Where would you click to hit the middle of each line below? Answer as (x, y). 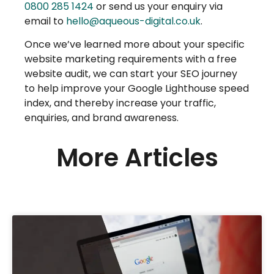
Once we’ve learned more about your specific (135, 44)
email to (45, 21)
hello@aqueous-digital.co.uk (133, 21)
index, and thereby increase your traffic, (120, 103)
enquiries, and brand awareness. (102, 117)
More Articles (137, 157)
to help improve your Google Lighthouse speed (137, 88)
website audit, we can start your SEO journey (131, 73)
